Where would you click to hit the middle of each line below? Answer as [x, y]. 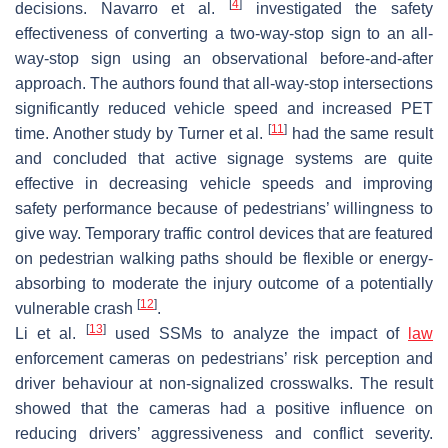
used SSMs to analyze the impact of [257, 333]
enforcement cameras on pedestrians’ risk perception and [224, 358]
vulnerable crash [76, 308]
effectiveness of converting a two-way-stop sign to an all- [224, 33]
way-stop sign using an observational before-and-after [224, 58]
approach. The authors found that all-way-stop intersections [224, 83]
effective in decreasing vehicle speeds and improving [224, 183]
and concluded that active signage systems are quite [224, 158]
